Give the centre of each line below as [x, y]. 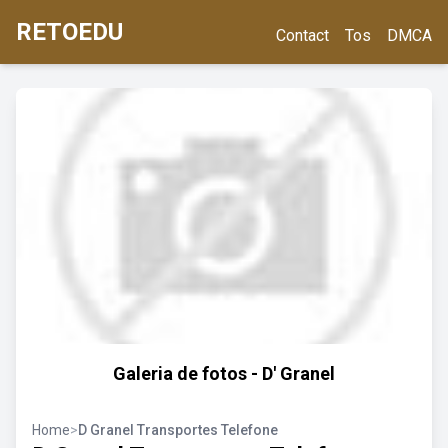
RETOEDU [69, 32]
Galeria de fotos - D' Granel [224, 373]
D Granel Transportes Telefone [178, 430]
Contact [302, 35]
